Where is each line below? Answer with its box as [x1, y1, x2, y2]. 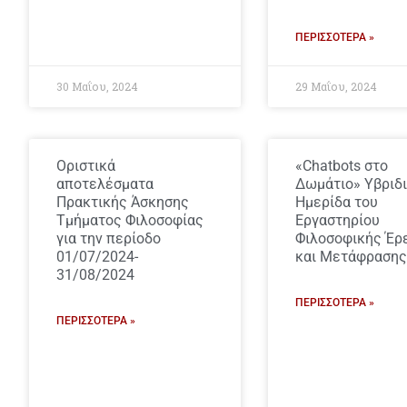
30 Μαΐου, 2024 [56, 79, 138, 94]
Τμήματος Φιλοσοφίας [56, 212, 203, 229]
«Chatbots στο [294, 157, 388, 174]
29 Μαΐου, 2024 [294, 79, 377, 94]
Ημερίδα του [294, 194, 378, 211]
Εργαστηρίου [294, 212, 380, 229]
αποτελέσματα [56, 175, 154, 193]
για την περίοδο [56, 230, 161, 247]
